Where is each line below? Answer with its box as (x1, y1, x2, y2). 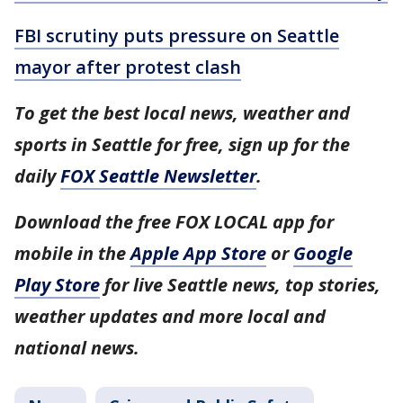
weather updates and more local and (14, 304, 326, 328)
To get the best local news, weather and (14, 101, 350, 125)
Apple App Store (130, 241, 266, 265)
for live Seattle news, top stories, (100, 273, 381, 297)
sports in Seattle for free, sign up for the (14, 132, 350, 157)
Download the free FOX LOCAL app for (14, 210, 334, 234)
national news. (14, 336, 139, 360)
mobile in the (14, 241, 130, 265)
